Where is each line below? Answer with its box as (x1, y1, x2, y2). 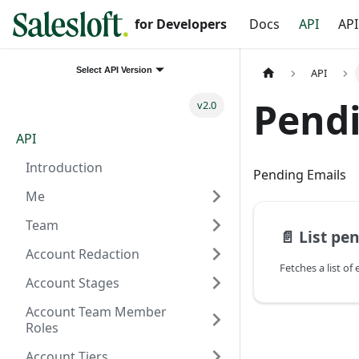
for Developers (135, 15, 227, 33)
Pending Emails (253, 166, 346, 184)
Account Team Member (26, 302, 167, 321)
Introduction (26, 158, 103, 176)
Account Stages (26, 273, 119, 292)
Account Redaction (26, 244, 139, 263)
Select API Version (76, 64, 153, 75)
